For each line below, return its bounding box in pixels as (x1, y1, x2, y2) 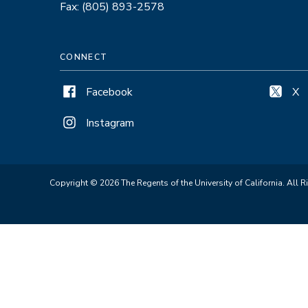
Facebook (86, 84, 133, 100)
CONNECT (60, 51, 108, 63)
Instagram (86, 115, 134, 131)
